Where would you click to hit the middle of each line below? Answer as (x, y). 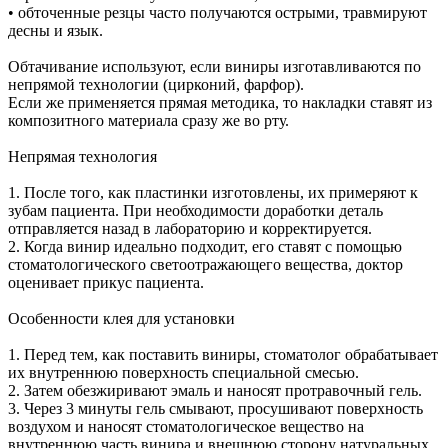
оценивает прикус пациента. (106, 282)
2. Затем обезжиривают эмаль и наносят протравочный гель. (215, 390)
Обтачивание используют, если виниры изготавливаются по (214, 66)
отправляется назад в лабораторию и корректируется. (190, 228)
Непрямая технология (82, 156)
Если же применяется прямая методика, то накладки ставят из (220, 102)
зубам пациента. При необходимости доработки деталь (195, 210)
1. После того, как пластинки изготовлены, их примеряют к (213, 192)
